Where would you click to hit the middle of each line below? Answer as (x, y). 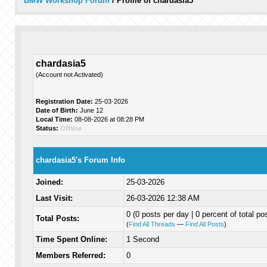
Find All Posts (204, 224)
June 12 (90, 110)
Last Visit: (54, 198)
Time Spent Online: (71, 239)
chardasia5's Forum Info (80, 160)
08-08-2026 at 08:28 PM (108, 119)
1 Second (142, 239)
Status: (47, 128)
